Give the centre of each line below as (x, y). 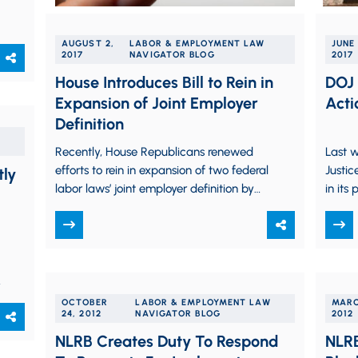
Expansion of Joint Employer (157, 103)
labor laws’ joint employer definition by (155, 189)
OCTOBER (85, 302)
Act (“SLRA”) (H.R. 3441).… (120, 225)
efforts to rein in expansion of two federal (162, 170)
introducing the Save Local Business (148, 207)
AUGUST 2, (88, 44)
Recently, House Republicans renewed (154, 152)
